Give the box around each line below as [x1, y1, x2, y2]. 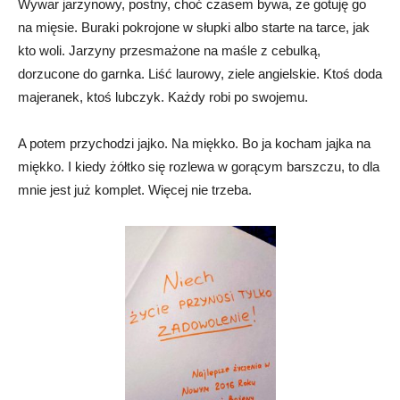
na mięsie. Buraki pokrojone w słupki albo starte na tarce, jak [18, 19, 370, 35]
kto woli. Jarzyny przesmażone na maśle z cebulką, [18, 42, 321, 58]
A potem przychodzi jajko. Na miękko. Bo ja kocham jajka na [18, 135, 371, 151]
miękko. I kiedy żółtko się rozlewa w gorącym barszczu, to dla [18, 158, 379, 174]
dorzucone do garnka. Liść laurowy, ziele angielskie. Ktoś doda [18, 65, 382, 81]
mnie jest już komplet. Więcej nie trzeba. [18, 181, 252, 197]
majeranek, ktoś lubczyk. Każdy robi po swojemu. [18, 88, 308, 104]
